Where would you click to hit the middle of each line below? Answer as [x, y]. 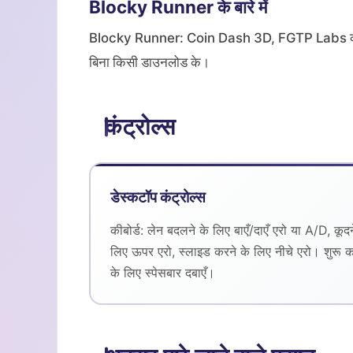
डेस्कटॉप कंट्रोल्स [158, 197]
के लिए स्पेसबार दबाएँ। [163, 273]
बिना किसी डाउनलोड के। [149, 62]
